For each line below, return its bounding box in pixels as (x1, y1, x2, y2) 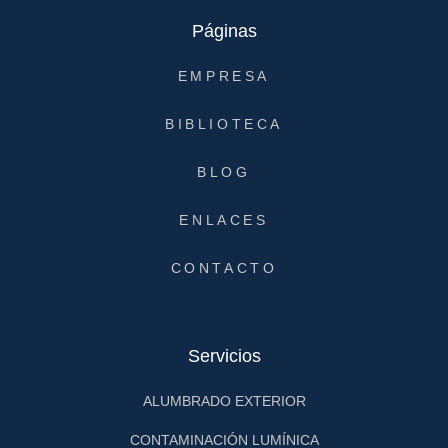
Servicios (187, 346, 261, 367)
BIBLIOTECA (165, 116, 283, 133)
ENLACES (179, 212, 269, 229)
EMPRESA (177, 68, 271, 85)
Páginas (191, 21, 257, 42)
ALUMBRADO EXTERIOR (142, 393, 306, 410)
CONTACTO (170, 260, 278, 277)
